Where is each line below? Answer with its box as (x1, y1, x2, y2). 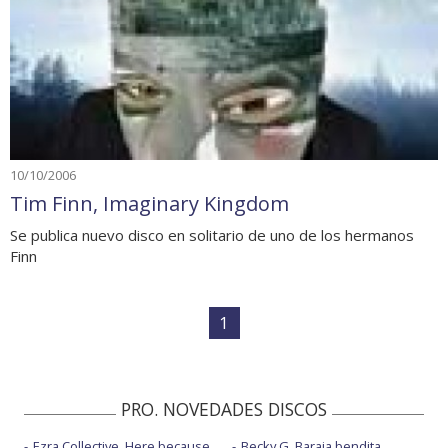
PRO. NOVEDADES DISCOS (121, 396, 327, 421)
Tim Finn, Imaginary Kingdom (10, 189, 289, 217)
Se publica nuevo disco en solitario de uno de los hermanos (10, 224, 414, 245)
